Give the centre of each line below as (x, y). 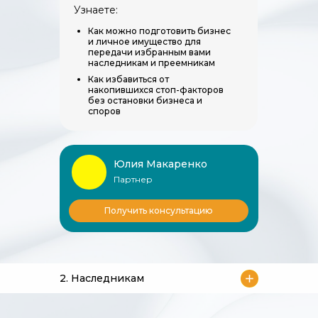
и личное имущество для (144, 42)
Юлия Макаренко (160, 164)
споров (104, 111)
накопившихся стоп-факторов (156, 90)
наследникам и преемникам (152, 63)
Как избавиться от (128, 79)
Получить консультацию (159, 210)
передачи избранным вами (149, 52)
